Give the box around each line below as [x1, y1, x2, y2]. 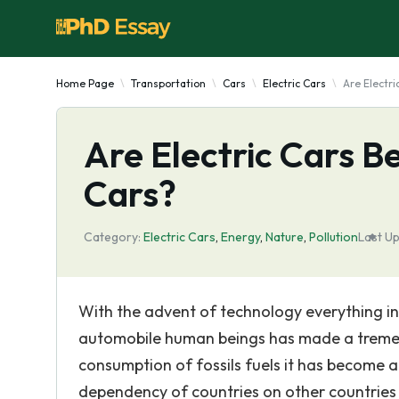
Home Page [56, 77, 114, 90]
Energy [221, 229, 260, 245]
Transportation [131, 77, 206, 90]
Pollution [309, 229, 358, 245]
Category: [84, 229, 141, 245]
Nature [265, 229, 304, 245]
